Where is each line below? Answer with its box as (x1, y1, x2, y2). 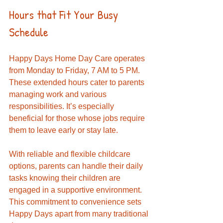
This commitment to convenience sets (9, 197, 143, 206)
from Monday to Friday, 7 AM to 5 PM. (9, 66, 142, 75)
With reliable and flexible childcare (9, 149, 132, 158)
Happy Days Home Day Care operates (9, 54, 147, 63)
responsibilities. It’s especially (9, 102, 116, 111)
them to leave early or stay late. (9, 125, 118, 134)
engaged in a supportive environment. (9, 185, 144, 194)
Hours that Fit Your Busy (9, 6, 121, 22)
